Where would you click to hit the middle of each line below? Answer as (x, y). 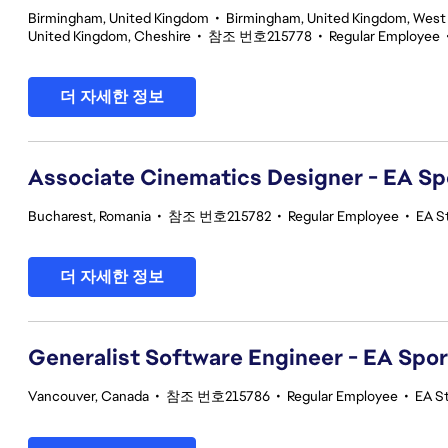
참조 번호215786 (218, 396)
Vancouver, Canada (88, 396)
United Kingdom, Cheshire (109, 36)
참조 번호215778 (260, 36)
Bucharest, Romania (89, 216)
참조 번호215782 (219, 216)
